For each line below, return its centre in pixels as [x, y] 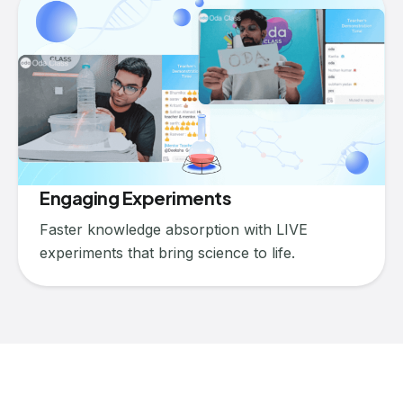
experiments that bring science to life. [167, 252]
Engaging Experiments [135, 197]
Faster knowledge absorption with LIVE [174, 229]
